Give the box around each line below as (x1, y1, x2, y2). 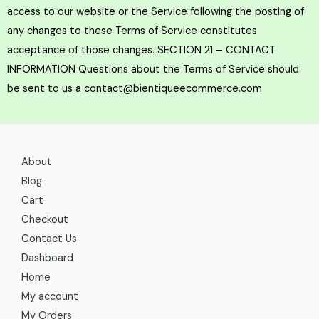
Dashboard (21, 251, 73, 265)
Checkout (21, 212, 68, 226)
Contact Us (21, 231, 77, 246)
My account (21, 289, 78, 303)
